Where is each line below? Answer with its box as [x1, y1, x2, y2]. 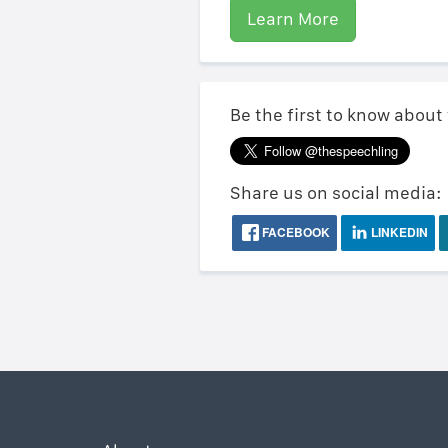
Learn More [246, 8, 339, 29]
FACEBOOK [258, 223, 330, 241]
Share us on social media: [229, 182, 442, 203]
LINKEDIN [367, 223, 428, 241]
